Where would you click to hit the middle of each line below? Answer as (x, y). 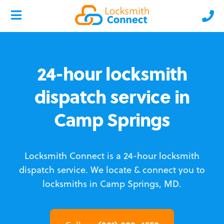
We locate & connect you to (148, 170)
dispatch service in (112, 96)
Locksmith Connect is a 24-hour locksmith (112, 156)
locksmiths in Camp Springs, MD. (112, 184)
